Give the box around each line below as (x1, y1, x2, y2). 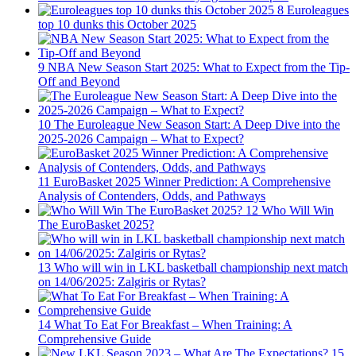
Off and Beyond (38, 75, 120, 89)
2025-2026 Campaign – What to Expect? (38, 132, 244, 146)
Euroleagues (287, 3, 349, 17)
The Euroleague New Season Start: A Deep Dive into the (54, 118, 340, 132)
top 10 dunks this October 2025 (38, 17, 196, 32)
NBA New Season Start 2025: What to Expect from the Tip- (48, 60, 350, 75)
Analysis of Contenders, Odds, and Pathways (38, 189, 265, 203)
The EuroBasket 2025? (38, 218, 154, 232)
